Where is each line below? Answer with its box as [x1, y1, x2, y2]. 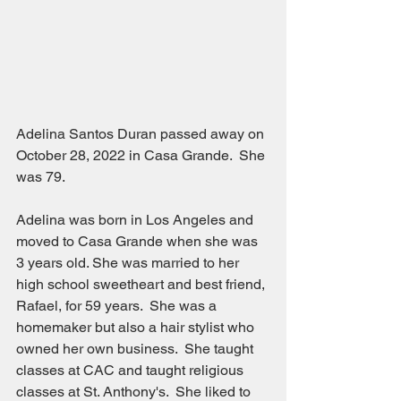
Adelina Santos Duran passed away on [16, 124, 268, 142]
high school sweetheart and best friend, [16, 275, 269, 293]
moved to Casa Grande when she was [16, 232, 261, 250]
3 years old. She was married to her [16, 253, 243, 271]
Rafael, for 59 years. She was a [16, 296, 220, 314]
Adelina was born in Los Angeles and [16, 210, 257, 228]
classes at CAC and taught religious [16, 361, 247, 379]
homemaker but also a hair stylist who [16, 318, 258, 336]
